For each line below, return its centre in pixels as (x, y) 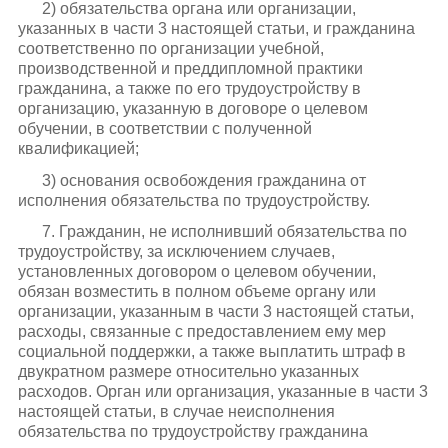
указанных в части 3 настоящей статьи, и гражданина (216, 29)
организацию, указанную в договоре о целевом (192, 109)
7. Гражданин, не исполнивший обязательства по (224, 231)
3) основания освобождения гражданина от (203, 180)
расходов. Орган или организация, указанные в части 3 (222, 391)
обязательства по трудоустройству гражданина (192, 431)
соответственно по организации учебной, (170, 49)
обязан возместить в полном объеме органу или (196, 291)
